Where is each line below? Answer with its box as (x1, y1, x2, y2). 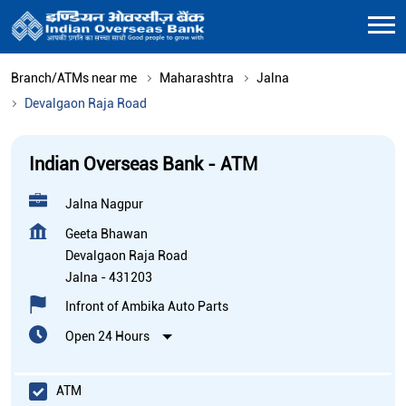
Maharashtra (159, 70, 234, 85)
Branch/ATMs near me (11, 70, 137, 85)
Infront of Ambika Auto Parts (65, 298, 228, 314)
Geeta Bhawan (65, 226, 148, 241)
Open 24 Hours (65, 328, 150, 343)
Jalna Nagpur (65, 196, 143, 211)
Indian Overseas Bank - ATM (29, 152, 257, 175)
